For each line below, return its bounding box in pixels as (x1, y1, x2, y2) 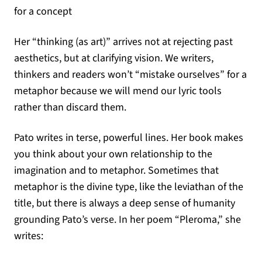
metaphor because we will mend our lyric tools (14, 84, 222, 98)
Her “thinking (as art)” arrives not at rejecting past (14, 35, 233, 49)
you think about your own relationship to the (14, 147, 212, 161)
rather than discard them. (14, 100, 126, 115)
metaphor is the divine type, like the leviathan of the (14, 180, 243, 194)
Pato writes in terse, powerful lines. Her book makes (14, 130, 243, 145)
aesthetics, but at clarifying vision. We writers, (14, 51, 213, 65)
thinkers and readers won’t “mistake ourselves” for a (14, 67, 247, 82)
